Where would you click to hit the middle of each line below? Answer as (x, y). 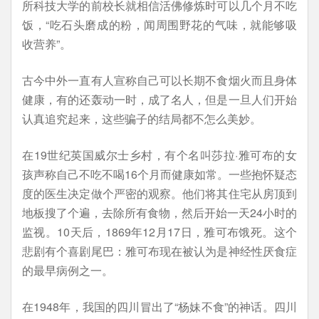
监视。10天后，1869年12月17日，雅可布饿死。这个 (159, 232)
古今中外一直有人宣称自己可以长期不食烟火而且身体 (159, 80)
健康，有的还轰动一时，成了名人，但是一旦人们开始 (159, 99)
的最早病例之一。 (68, 270)
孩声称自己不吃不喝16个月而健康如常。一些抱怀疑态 (159, 174)
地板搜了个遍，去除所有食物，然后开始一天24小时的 (159, 213)
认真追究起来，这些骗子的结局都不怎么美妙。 (142, 119)
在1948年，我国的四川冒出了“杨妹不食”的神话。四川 (159, 307)
